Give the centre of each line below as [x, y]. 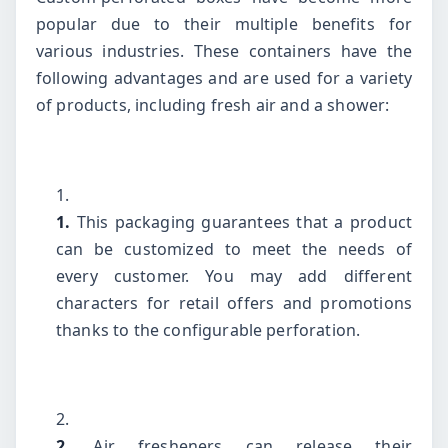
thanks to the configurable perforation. [208, 329]
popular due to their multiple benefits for [224, 24]
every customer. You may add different [234, 275]
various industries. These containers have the [224, 51]
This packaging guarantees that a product [244, 221]
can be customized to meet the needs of [234, 248]
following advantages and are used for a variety [224, 78]
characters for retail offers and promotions [234, 302]
